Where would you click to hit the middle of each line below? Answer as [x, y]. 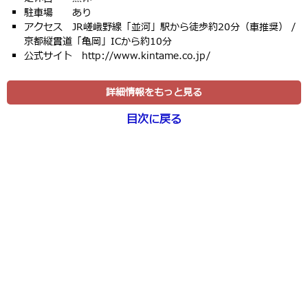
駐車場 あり [58, 13]
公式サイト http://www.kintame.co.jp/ [117, 56]
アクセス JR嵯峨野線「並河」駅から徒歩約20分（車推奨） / [160, 27]
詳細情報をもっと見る [154, 93]
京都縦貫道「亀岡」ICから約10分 [98, 42]
